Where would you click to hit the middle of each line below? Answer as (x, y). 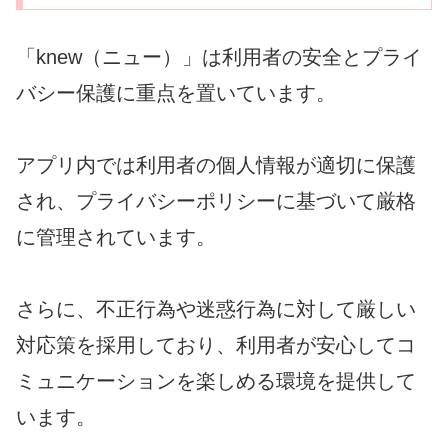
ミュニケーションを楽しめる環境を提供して (216, 380)
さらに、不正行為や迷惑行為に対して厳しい (216, 308)
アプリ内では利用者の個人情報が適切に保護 (216, 164)
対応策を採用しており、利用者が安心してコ (216, 344)
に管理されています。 (116, 236)
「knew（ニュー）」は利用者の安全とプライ (219, 56)
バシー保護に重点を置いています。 (176, 92)
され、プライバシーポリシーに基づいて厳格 (216, 200)
